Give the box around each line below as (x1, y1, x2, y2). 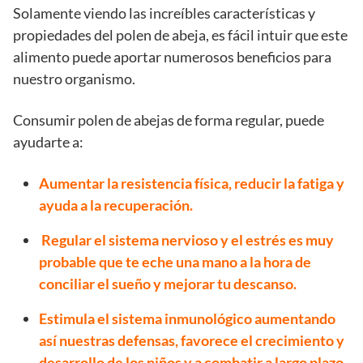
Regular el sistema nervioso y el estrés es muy (39, 231, 334, 250)
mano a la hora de (202, 253, 311, 271)
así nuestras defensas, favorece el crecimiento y (39, 331, 344, 350)
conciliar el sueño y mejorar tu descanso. (39, 275, 297, 293)
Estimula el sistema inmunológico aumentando (39, 310, 335, 328)
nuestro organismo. (13, 70, 135, 88)
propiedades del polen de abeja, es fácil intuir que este (13, 26, 348, 45)
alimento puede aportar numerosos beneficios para (13, 48, 331, 66)
